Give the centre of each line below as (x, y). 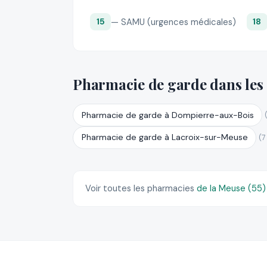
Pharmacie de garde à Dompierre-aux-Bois (167, 115)
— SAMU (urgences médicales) (174, 22)
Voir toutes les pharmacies (141, 189)
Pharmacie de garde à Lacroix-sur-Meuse (164, 137)
